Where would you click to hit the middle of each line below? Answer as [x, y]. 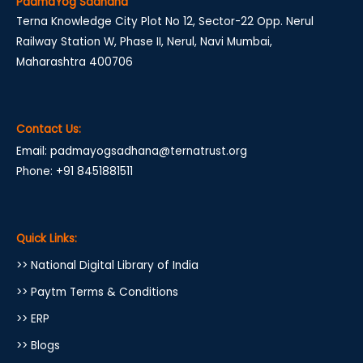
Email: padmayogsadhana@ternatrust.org [132, 151]
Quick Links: [47, 238]
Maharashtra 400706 [75, 62]
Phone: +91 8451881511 [75, 171]
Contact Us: [49, 129]
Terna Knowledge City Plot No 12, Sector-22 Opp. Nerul [165, 21]
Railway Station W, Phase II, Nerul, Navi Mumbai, [144, 42]
